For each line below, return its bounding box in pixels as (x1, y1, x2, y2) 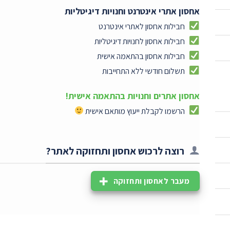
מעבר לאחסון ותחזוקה (113, 176, 190, 186)
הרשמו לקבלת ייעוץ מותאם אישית (84, 105, 185, 117)
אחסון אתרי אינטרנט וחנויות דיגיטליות (65, 5, 200, 17)
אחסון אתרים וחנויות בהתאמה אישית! (66, 89, 200, 102)
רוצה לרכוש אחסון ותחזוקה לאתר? (46, 144, 184, 158)
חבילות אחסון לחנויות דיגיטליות (94, 36, 185, 47)
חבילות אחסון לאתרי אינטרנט (99, 21, 185, 32)
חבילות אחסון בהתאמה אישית (97, 51, 185, 62)
